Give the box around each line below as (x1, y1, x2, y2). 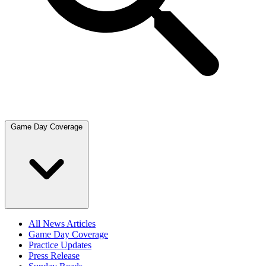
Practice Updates (28, 240, 91, 250)
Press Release (28, 251, 80, 261)
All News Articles (28, 218, 96, 229)
